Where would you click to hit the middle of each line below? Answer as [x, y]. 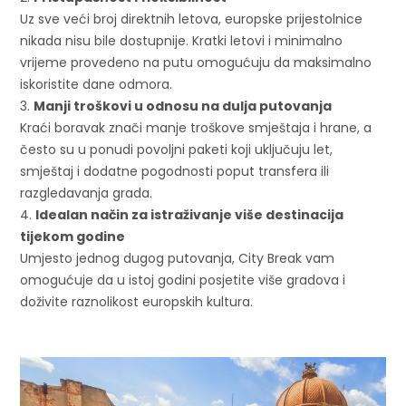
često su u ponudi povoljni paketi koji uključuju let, [177, 149]
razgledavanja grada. [87, 193]
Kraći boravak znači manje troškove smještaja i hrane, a [196, 127]
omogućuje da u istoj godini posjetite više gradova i [183, 280]
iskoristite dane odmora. [97, 84]
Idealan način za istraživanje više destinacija [190, 214]
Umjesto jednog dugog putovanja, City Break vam [178, 258]
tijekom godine [73, 236]
